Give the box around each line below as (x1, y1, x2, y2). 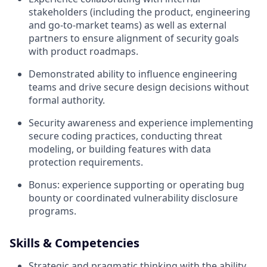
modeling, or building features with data (29, 142, 211, 156)
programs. (29, 204, 76, 218)
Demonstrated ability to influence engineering (29, 67, 237, 81)
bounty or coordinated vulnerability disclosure (29, 191, 238, 205)
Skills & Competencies (10, 235, 139, 252)
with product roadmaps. (29, 45, 138, 58)
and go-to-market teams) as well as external (29, 18, 226, 32)
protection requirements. (29, 156, 143, 169)
